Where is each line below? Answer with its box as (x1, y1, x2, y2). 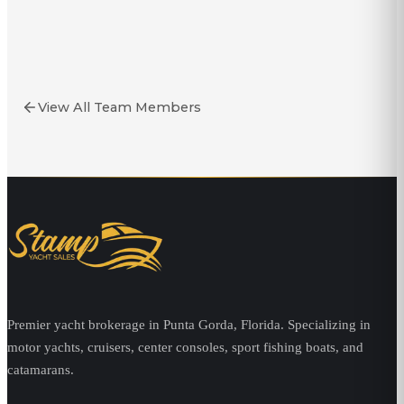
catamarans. (7, 362, 74, 378)
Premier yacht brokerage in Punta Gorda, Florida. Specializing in (7, 317, 371, 333)
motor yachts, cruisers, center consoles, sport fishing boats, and (7, 339, 363, 355)
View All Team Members (38, 99, 201, 115)
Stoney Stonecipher (116, 52, 266, 70)
